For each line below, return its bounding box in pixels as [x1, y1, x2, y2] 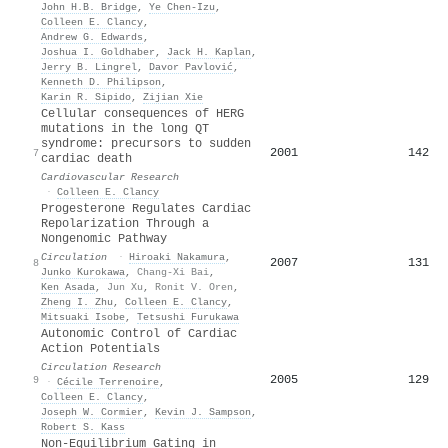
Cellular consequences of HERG [41, 106, 244, 121]
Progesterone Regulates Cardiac [41, 201, 251, 216]
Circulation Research [41, 360, 161, 373]
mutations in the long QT [41, 121, 209, 136]
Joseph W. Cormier [41, 405, 143, 418]
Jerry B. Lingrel [41, 60, 137, 73]
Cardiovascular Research [41, 170, 179, 183]
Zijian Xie [143, 90, 203, 103]
